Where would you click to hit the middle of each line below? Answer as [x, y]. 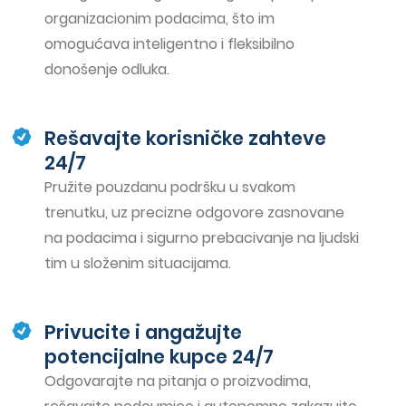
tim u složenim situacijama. [138, 263]
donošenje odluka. [107, 69]
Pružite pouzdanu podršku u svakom [170, 187]
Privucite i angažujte [144, 332]
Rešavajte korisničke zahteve [186, 138]
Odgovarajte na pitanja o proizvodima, [178, 381]
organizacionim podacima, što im [160, 18]
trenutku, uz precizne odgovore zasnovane [195, 212]
